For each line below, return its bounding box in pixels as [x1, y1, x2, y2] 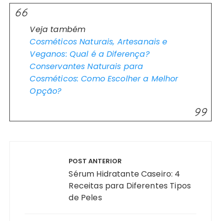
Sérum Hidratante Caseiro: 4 [69, 168, 181, 180]
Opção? [30, 85, 62, 97]
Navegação [9, 138, 70, 158]
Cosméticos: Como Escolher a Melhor [30, 73, 179, 85]
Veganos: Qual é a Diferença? [30, 48, 149, 60]
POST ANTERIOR [69, 156, 122, 166]
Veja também [30, 24, 86, 36]
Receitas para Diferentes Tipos [69, 180, 191, 192]
